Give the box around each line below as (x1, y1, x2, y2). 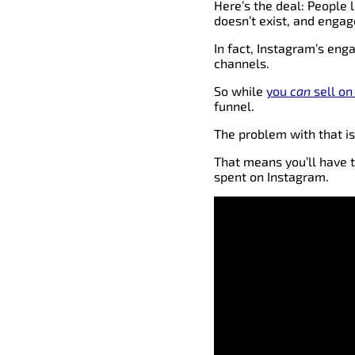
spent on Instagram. (214, 169, 329, 185)
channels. (214, 55, 269, 71)
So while (214, 83, 266, 99)
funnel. (214, 98, 254, 114)
